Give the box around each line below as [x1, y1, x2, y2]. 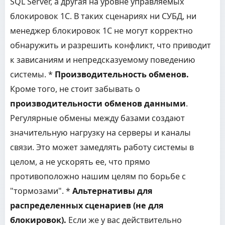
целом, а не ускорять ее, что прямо [10, 156, 150, 167]
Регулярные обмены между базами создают [10, 113, 185, 124]
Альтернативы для [72, 185, 153, 196]
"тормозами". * [10, 185, 72, 196]
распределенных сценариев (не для [10, 200, 164, 211]
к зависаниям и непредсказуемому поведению [10, 54, 195, 65]
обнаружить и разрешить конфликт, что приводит [10, 40, 211, 51]
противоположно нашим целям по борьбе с [10, 171, 186, 182]
